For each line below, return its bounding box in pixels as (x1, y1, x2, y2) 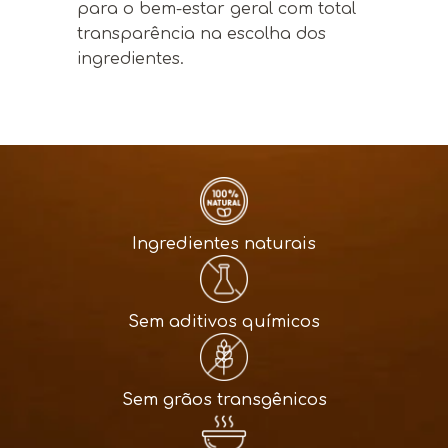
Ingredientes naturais (132, 234, 316, 253)
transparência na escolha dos (76, 24, 326, 43)
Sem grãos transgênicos (121, 390, 327, 409)
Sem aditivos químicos (128, 312, 320, 331)
